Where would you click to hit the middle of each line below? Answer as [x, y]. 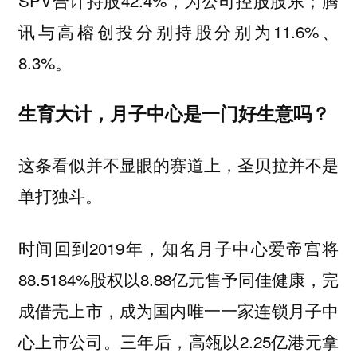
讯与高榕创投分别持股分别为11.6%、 [178, 31]
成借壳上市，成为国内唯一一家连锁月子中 [178, 310]
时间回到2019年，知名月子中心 [143, 248]
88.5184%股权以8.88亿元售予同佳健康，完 [178, 279]
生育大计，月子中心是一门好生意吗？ [174, 113]
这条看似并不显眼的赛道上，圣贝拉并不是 [178, 164]
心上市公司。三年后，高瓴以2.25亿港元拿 [178, 341]
